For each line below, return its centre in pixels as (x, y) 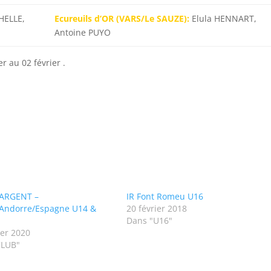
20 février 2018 (156, 208)
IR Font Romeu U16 (165, 196)
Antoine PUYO (82, 32)
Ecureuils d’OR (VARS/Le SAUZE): (122, 18)
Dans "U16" (149, 220)
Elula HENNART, (223, 18)
